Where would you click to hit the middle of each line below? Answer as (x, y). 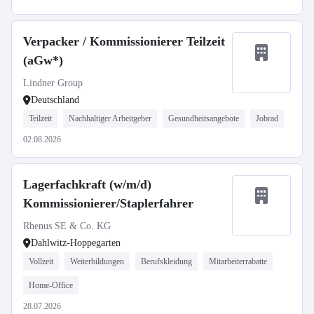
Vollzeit (41, 261)
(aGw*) (43, 60)
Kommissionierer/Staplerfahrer (108, 203)
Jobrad (267, 118)
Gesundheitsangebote (204, 118)
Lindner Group (53, 83)
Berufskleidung (166, 261)
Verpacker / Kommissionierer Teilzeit (124, 41)
